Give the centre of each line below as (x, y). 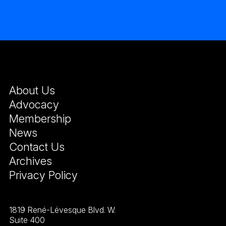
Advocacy (34, 105)
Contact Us (37, 147)
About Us (32, 91)
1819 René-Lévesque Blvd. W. (62, 210)
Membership (40, 119)
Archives (30, 161)
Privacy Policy (43, 175)
